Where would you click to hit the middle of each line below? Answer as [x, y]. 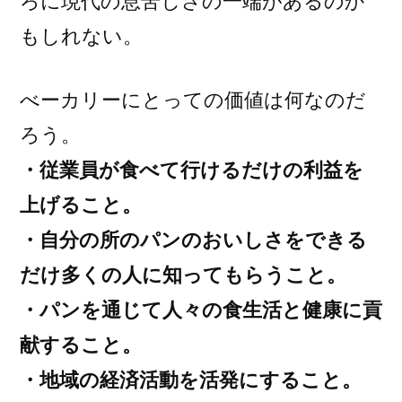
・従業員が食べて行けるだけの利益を [192, 170]
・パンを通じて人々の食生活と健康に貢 [201, 310]
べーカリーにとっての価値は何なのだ [193, 100]
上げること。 [81, 205]
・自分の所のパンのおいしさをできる [193, 240]
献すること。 [81, 345]
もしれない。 [81, 36]
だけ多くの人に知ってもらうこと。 [183, 275]
